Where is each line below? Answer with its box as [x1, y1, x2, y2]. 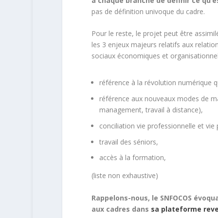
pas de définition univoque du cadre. [91, 6, 205, 16]
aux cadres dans [91, 204, 151, 214]
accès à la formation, [99, 153, 166, 163]
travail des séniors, [99, 137, 158, 146]
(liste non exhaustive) [91, 171, 158, 181]
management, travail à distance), [99, 105, 203, 115]
